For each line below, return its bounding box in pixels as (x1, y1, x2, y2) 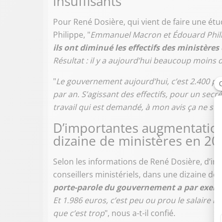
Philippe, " (53, 29, 90, 41)
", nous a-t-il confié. (105, 208, 175, 219)
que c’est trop (53, 208, 105, 219)
